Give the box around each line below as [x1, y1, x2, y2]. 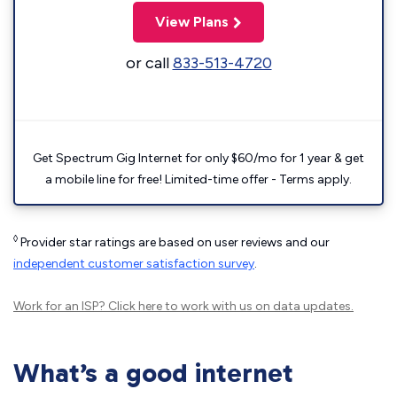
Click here [108, 299, 162, 314]
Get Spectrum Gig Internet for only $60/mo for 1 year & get [33, 151, 364, 166]
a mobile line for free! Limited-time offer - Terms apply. [45, 172, 352, 187]
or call [125, 53, 173, 73]
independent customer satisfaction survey [13, 256, 254, 271]
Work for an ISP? [13, 299, 108, 314]
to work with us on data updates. [162, 299, 354, 314]
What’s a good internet [13, 357, 293, 389]
